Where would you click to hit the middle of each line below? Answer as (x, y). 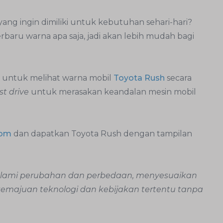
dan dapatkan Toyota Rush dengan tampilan (102, 133)
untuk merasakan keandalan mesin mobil (113, 92)
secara (179, 78)
